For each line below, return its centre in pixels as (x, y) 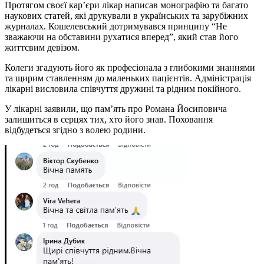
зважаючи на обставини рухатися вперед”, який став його (121, 37)
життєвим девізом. (42, 48)
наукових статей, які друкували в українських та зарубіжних (126, 16)
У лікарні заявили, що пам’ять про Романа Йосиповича (116, 109)
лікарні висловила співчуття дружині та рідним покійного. (123, 89)
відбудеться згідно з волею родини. (75, 130)
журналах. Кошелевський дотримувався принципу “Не (116, 27)
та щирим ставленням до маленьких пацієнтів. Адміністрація (128, 78)
